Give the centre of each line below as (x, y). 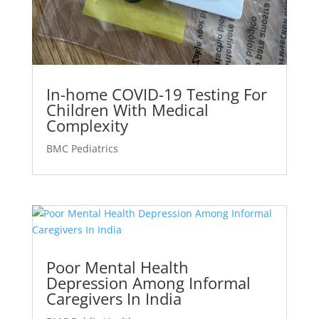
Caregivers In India (114, 298)
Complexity (87, 126)
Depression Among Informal (148, 282)
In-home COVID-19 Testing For (156, 94)
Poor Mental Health (117, 267)
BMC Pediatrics (82, 149)
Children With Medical (127, 110)
